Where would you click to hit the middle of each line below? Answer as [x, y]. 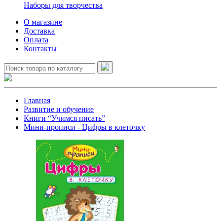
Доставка [39, 31]
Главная [37, 100]
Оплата [36, 40]
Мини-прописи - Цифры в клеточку [84, 127]
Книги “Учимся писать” [64, 118]
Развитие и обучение [59, 109]
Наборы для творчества [63, 5]
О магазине [43, 22]
